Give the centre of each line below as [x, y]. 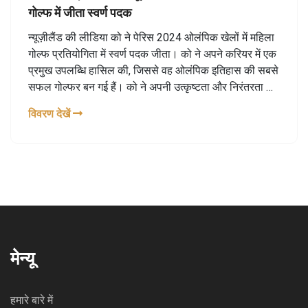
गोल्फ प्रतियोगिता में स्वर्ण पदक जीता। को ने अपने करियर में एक [152, 54]
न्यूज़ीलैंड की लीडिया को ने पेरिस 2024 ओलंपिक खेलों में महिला [151, 37]
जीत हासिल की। [62, 120]
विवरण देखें [51, 113]
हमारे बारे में [32, 300]
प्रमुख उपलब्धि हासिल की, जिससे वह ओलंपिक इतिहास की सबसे [153, 70]
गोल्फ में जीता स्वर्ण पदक [80, 12]
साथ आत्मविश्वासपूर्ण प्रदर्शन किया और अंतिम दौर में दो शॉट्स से [152, 103]
